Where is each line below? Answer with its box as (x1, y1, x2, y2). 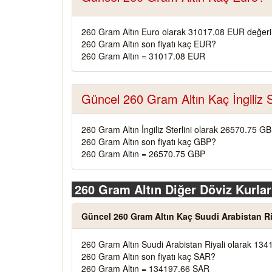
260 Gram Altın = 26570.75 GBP (81, 148, 205, 160)
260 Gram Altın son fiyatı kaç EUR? (81, 38, 216, 50)
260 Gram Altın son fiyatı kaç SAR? (81, 250, 216, 262)
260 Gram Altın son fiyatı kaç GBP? (81, 135, 216, 148)
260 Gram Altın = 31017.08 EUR (81, 50, 205, 62)
